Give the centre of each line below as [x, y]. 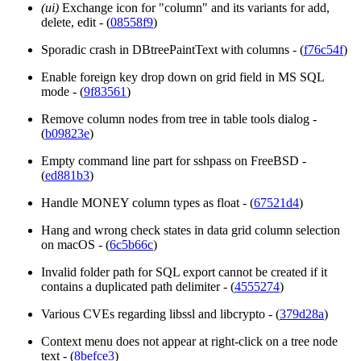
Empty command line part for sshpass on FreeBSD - [174, 161]
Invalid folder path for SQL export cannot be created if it [184, 272]
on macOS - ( [75, 245]
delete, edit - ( [76, 23]
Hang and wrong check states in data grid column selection [191, 230]
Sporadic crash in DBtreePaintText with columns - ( [172, 50]
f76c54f [324, 50]
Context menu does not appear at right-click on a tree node [189, 342]
